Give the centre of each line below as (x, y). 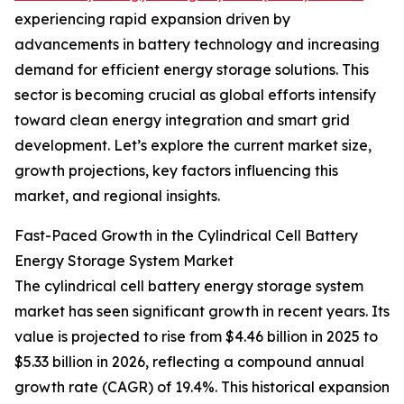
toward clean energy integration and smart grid (182, 120)
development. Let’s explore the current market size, (193, 146)
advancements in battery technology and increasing (197, 45)
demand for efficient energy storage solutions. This (192, 70)
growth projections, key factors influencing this (176, 171)
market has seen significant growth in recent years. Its (202, 312)
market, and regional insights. (117, 196)
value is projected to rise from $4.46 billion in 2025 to (196, 337)
